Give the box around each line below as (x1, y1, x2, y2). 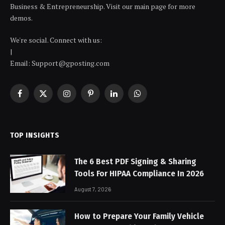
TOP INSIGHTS (10, 130, 60, 140)
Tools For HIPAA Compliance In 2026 (74, 168, 204, 179)
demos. (10, 13, 33, 23)
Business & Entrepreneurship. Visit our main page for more (10, 1, 195, 11)
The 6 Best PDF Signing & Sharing (74, 156, 196, 167)
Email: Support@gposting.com (10, 58, 109, 68)
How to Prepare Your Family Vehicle (74, 210, 204, 221)
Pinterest (89, 93, 120, 103)
